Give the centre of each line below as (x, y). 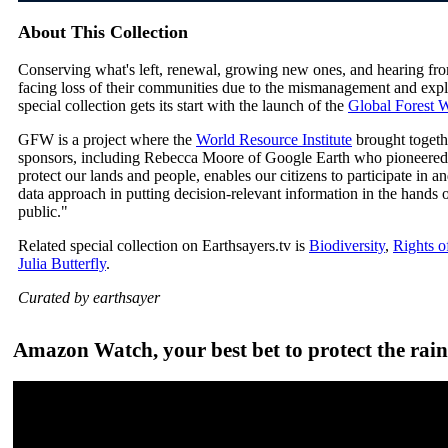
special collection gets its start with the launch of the (183, 106)
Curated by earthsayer (89, 298)
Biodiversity (347, 246)
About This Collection (103, 32)
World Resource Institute (274, 140)
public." (45, 212)
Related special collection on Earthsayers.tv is (163, 246)
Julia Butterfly (62, 264)
